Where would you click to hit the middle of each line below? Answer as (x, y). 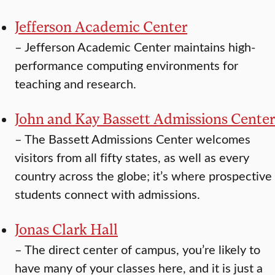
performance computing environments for (126, 65)
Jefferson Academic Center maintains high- (140, 47)
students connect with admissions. (107, 194)
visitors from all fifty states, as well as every (132, 157)
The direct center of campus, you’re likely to (142, 249)
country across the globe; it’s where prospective (143, 176)
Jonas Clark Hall (66, 229)
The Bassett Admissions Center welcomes (137, 139)
